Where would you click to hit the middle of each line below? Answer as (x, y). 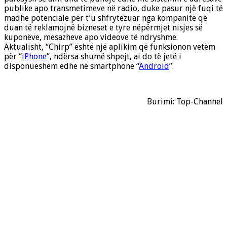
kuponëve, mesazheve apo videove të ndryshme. (91, 37)
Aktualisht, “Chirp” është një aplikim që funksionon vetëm (110, 47)
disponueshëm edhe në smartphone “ (71, 66)
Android (154, 66)
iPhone (34, 57)
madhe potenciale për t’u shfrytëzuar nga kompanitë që (106, 18)
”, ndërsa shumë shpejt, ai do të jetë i (114, 57)
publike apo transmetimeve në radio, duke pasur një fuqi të (113, 9)
